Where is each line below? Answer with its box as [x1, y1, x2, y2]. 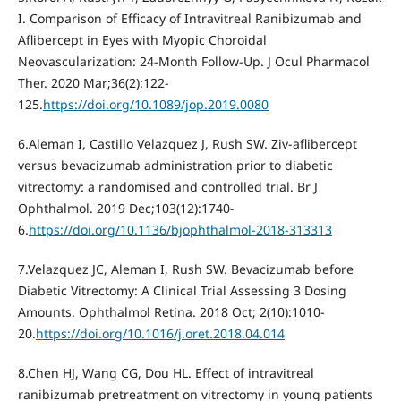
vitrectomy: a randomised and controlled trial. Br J [17, 178, 318, 196]
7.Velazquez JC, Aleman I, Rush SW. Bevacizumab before [17, 260, 354, 278]
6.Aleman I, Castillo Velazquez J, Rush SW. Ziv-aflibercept [17, 135, 357, 153]
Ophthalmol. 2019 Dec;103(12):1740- [17, 200, 235, 218]
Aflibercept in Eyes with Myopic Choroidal [17, 31, 267, 49]
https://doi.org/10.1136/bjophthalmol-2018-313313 [28, 221, 332, 239]
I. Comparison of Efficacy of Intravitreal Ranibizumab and [17, 10, 362, 28]
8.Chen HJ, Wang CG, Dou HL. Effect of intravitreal [17, 364, 314, 382]
